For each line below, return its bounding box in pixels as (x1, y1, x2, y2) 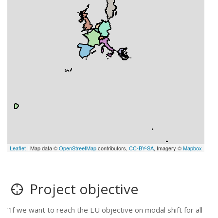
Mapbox (183, 144, 202, 152)
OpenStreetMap (59, 144, 97, 152)
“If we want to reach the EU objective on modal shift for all (7, 205, 202, 215)
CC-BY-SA (129, 144, 154, 152)
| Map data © (26, 144, 59, 152)
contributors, (96, 144, 129, 152)
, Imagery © (154, 144, 183, 152)
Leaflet (10, 144, 26, 152)
